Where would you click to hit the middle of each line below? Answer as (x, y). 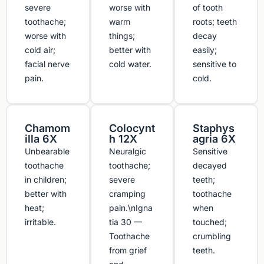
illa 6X (41, 139)
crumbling (212, 236)
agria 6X (214, 139)
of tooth (208, 8)
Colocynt (132, 128)
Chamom (47, 128)
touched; (210, 222)
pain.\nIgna (131, 208)
